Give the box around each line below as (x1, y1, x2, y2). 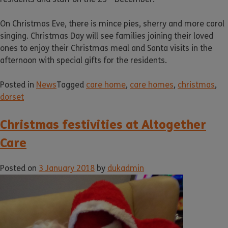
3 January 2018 (39, 163, 95, 173)
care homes (130, 79, 174, 90)
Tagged (56, 79, 86, 90)
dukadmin (107, 163, 144, 173)
